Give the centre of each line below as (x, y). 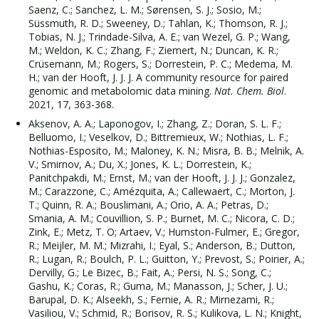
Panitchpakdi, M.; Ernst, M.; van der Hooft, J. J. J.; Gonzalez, (162, 177)
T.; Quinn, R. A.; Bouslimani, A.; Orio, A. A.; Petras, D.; (148, 204)
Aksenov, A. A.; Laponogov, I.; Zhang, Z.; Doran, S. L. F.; (155, 123)
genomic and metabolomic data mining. (121, 90)
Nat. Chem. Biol (249, 90)
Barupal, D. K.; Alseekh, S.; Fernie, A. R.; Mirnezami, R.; (151, 299)
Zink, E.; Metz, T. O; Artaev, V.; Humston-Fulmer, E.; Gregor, (164, 231)
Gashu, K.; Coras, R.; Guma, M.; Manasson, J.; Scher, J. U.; (158, 286)
